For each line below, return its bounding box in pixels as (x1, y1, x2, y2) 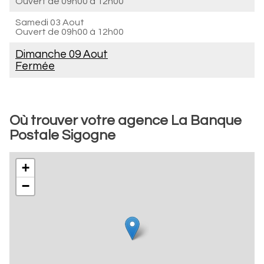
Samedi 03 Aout (15, 18, 84, 27)
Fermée (15, 60, 55, 72)
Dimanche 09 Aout (15, 48, 108, 60)
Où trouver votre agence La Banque (9, 113, 242, 128)
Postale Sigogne (9, 128, 115, 143)
